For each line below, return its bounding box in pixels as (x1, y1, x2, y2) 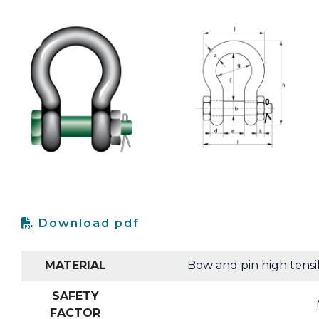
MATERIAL (44, 258, 106, 273)
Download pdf (34, 216, 140, 231)
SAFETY (51, 289, 99, 303)
